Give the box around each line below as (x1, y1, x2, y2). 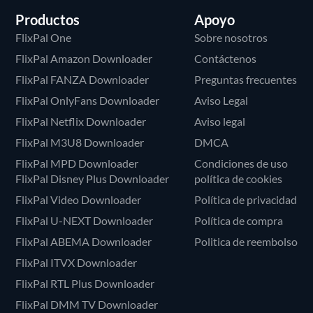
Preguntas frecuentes (194, 73, 297, 87)
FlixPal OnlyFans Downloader (15, 94, 160, 108)
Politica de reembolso (194, 235, 298, 249)
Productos (15, 11, 80, 29)
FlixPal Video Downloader (15, 193, 142, 207)
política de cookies (194, 172, 282, 186)
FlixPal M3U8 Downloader (15, 136, 145, 150)
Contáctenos (194, 52, 256, 66)
